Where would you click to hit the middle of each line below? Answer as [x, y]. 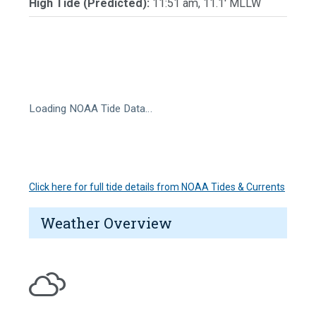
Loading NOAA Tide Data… [91, 108]
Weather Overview [106, 223]
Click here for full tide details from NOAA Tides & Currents [157, 187]
